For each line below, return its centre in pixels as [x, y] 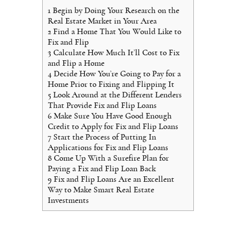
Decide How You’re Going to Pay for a [116, 73]
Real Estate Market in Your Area [102, 21]
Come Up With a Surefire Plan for [110, 158]
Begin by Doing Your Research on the [115, 10]
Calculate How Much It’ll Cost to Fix [115, 52]
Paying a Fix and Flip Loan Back [102, 168]
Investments [68, 200]
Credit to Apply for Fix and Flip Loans [113, 126]
